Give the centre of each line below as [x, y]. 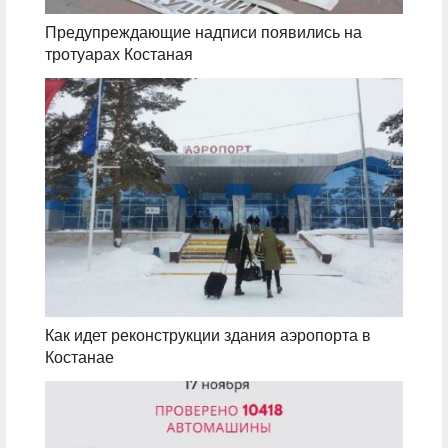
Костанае [79, 358]
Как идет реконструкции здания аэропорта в [207, 336]
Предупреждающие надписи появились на [203, 33]
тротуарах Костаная [118, 55]
